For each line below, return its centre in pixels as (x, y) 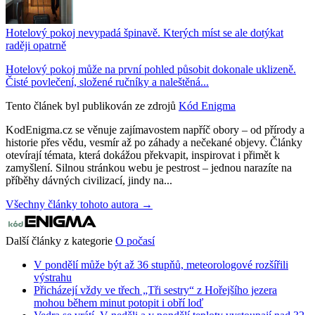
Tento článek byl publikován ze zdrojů (91, 105)
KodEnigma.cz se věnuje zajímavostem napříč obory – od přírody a (155, 129)
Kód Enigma (207, 105)
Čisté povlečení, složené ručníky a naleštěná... (107, 82)
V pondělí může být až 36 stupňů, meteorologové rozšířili (161, 264)
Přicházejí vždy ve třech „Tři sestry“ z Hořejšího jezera (155, 290)
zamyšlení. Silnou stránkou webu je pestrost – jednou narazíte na (149, 167)
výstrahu (53, 277)
